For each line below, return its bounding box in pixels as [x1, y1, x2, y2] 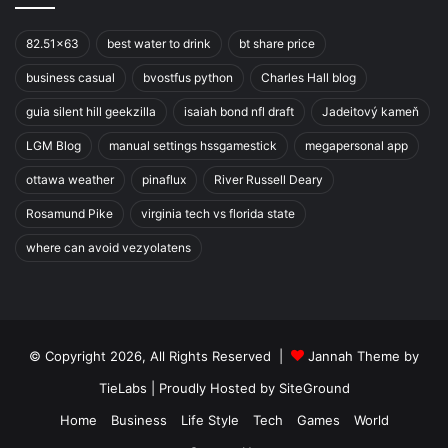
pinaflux [142, 172, 186, 188]
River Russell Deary [214, 172, 323, 188]
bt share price [239, 36, 315, 52]
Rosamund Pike [26, 206, 113, 222]
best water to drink [107, 36, 211, 52]
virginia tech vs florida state [141, 206, 295, 222]
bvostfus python [143, 70, 233, 86]
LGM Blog [26, 138, 81, 154]
